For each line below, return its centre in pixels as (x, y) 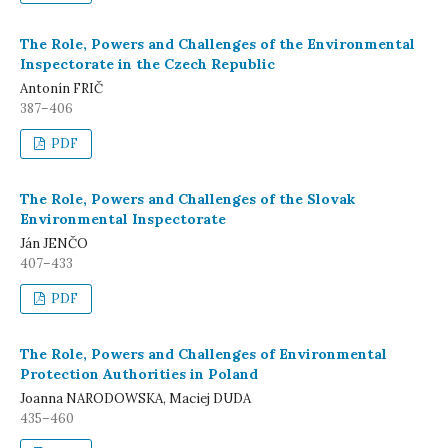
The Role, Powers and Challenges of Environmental (203, 354)
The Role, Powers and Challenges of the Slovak (187, 199)
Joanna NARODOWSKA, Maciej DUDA (135, 398)
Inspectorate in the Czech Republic (147, 64)
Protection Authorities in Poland (139, 374)
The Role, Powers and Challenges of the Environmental (217, 44)
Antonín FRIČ (61, 88)
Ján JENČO (54, 243)
